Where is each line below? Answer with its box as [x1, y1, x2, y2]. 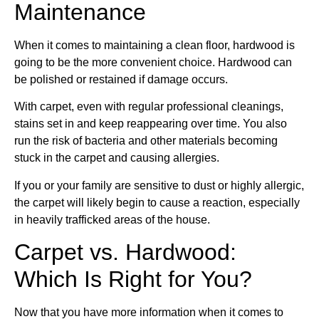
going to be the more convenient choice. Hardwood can [14, 56, 292, 68]
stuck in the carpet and [14, 152, 130, 164]
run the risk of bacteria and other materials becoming [14, 135, 278, 147]
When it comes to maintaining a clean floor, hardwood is [14, 38, 295, 51]
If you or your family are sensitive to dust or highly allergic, [14, 179, 304, 192]
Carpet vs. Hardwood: [14, 239, 236, 266]
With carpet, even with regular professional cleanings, [14, 100, 283, 113]
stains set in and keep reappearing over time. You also [14, 117, 287, 130]
